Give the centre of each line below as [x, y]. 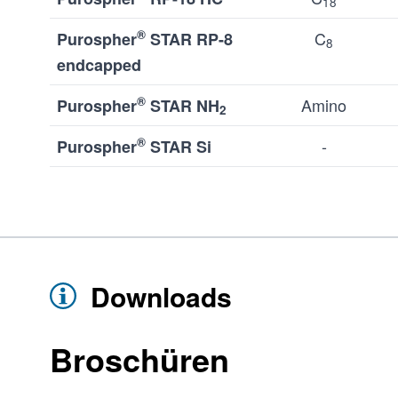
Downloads [158, 296]
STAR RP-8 [189, 39]
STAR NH [183, 106]
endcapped [99, 65]
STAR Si [179, 147]
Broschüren [139, 359]
